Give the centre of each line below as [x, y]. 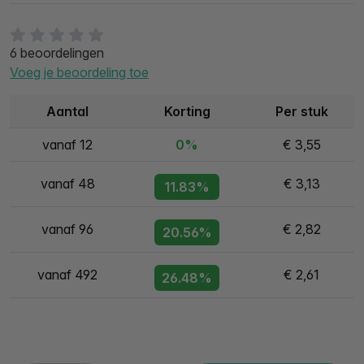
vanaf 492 [67, 275]
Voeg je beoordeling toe [79, 72]
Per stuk [301, 111]
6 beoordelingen [57, 53]
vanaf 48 [67, 184]
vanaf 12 [67, 145]
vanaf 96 [67, 229]
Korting [187, 111]
